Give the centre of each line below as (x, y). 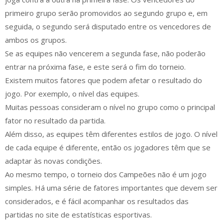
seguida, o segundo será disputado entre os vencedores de (108, 27)
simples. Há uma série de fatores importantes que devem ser (111, 188)
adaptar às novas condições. (54, 161)
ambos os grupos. (36, 40)
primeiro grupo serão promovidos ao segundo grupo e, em (106, 13)
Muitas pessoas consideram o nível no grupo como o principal (110, 107)
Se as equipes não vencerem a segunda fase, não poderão (105, 54)
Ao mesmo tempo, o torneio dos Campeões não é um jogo (106, 174)
